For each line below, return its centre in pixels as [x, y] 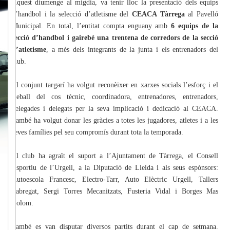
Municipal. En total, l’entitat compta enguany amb [90, 26]
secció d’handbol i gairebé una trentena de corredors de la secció [115, 38]
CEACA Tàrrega [158, 14]
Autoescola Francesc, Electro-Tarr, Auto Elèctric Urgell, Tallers [115, 180]
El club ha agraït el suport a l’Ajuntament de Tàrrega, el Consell [115, 156]
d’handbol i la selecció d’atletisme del [72, 14]
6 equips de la [193, 26]
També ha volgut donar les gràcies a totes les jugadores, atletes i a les [115, 121]
